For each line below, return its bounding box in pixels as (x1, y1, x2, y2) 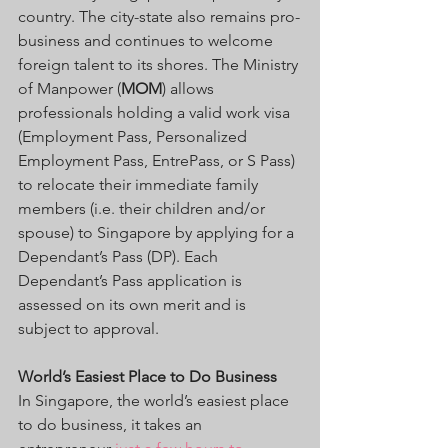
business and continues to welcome (18, 30, 277, 50)
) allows (162, 78, 218, 98)
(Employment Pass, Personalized (18, 126, 251, 146)
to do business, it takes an (18, 414, 206, 434)
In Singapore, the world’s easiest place (18, 390, 293, 410)
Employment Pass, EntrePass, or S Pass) (18, 150, 299, 170)
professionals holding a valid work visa (18, 102, 294, 122)
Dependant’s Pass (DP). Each (18, 246, 222, 266)
